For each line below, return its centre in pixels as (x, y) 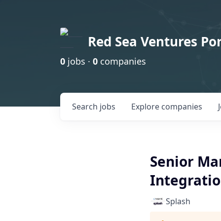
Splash (178, 201)
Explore (146, 107)
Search (86, 107)
